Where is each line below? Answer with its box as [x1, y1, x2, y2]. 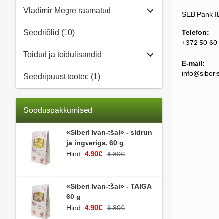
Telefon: [182, 28, 209, 36]
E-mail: [182, 59, 205, 67]
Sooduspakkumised [23, 106, 92, 114]
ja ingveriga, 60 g [66, 138, 124, 147]
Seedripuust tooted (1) [23, 72, 100, 81]
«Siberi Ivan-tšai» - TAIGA [66, 182, 151, 190]
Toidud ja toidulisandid [23, 50, 102, 59]
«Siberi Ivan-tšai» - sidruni [66, 128, 154, 136]
